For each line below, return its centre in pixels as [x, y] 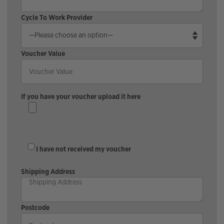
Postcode [35, 207]
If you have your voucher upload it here [81, 96]
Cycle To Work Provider [57, 17]
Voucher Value [43, 53]
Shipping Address [48, 171]
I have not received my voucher [83, 149]
